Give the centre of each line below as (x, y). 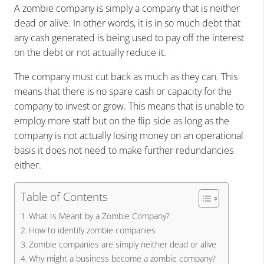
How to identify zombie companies (92, 230)
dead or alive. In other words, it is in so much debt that (127, 23)
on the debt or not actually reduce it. (90, 52)
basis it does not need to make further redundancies (124, 150)
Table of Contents (64, 196)
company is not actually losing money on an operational (129, 135)
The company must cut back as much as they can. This (126, 76)
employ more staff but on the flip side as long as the (122, 121)
